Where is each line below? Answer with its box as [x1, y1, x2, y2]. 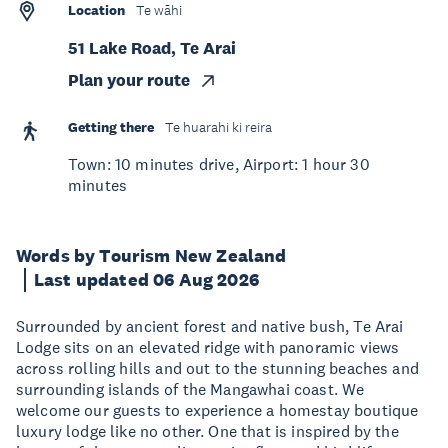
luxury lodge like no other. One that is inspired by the [16, 421, 399, 441]
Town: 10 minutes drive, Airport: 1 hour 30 [68, 154, 370, 174]
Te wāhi [136, 2, 182, 19]
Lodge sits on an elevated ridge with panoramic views [16, 337, 400, 357]
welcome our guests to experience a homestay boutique [16, 400, 419, 420]
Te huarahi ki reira [165, 119, 272, 136]
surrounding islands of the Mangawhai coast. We [16, 379, 365, 399]
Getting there [68, 118, 154, 136]
